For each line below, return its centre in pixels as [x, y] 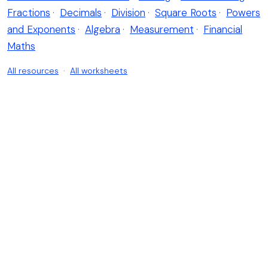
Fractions [29, 13]
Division [128, 13]
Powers [243, 13]
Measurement [162, 30]
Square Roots [186, 13]
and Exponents [41, 30]
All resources [33, 71]
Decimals [81, 13]
